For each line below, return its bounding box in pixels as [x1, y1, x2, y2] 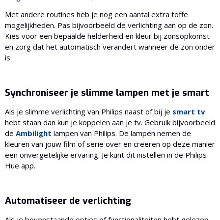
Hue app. [5, 161, 35, 171]
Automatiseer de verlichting [5, 194, 131, 207]
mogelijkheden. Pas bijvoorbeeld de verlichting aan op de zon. [5, 20, 213, 30]
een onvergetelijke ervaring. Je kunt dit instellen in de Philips [5, 150, 207, 160]
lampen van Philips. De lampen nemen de [52, 128, 191, 138]
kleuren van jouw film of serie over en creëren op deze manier [5, 139, 215, 149]
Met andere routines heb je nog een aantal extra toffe [5, 9, 188, 20]
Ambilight [16, 128, 52, 138]
